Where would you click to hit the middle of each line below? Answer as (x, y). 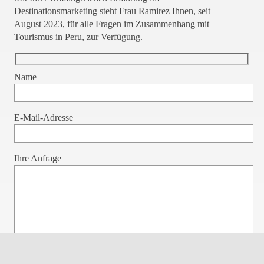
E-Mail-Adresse (44, 117)
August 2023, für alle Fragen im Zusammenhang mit (112, 24)
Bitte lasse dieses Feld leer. (63, 110)
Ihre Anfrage (38, 158)
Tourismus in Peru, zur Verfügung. (78, 37)
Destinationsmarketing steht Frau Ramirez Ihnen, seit (112, 11)
